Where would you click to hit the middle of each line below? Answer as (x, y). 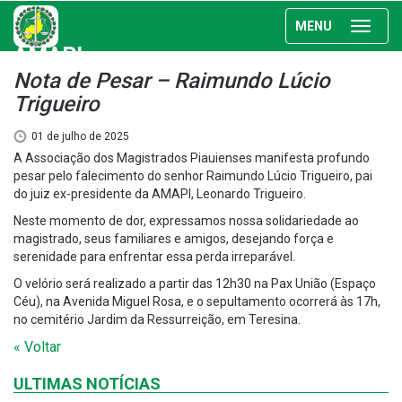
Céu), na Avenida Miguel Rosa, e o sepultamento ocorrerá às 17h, (197, 301)
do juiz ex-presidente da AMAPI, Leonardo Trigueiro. (160, 194)
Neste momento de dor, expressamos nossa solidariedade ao (186, 221)
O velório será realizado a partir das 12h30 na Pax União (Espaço (195, 284)
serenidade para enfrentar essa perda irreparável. (154, 257)
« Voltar (37, 347)
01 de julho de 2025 (80, 136)
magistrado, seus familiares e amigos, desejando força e (174, 239)
